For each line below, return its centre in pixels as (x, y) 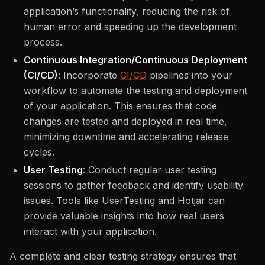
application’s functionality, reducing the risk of (127, 12)
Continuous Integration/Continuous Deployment (135, 60)
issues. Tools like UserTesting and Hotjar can (124, 201)
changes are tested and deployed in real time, (125, 122)
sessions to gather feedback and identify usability (133, 185)
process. (43, 42)
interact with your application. (90, 232)
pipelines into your (190, 75)
